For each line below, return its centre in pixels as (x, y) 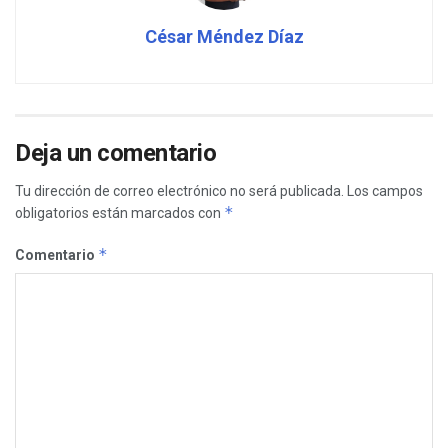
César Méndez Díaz (224, 37)
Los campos (385, 191)
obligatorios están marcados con (119, 213)
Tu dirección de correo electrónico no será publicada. (179, 191)
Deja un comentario (116, 153)
